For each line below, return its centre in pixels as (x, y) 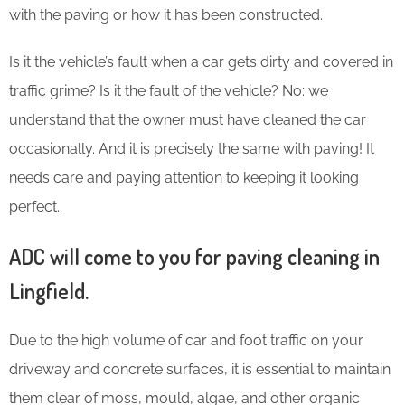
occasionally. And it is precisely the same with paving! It (192, 148)
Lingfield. (49, 290)
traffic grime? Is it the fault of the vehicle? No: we (169, 90)
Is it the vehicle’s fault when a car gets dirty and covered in (201, 61)
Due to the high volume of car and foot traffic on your (186, 340)
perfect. (36, 206)
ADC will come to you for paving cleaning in (194, 256)
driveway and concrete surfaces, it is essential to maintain (200, 369)
